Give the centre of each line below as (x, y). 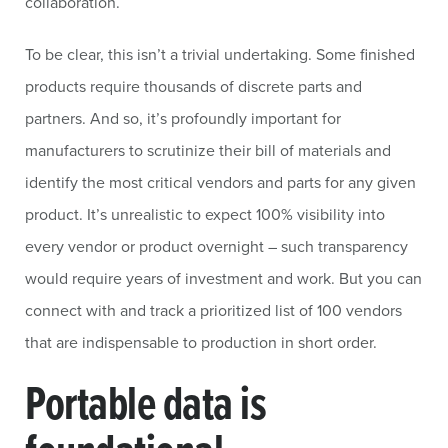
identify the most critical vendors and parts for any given (220, 182)
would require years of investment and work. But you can (223, 278)
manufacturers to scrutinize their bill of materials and (208, 150)
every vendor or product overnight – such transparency (216, 246)
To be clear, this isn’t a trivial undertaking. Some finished (220, 54)
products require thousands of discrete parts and (193, 86)
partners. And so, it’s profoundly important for (183, 118)
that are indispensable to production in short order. (201, 342)
